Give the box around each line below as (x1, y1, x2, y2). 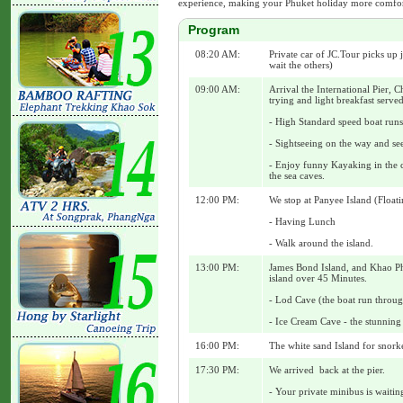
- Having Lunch (269, 216, 336, 228)
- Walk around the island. (269, 237, 373, 249)
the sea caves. (269, 170, 325, 182)
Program (188, 22, 239, 38)
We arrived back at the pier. (269, 364, 385, 376)
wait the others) (269, 59, 333, 71)
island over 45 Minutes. (269, 273, 367, 284)
